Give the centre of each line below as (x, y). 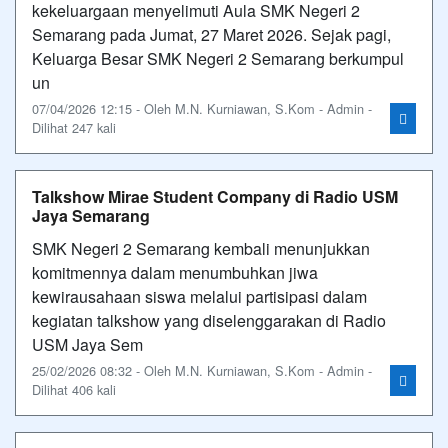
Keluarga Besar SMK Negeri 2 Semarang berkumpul (218, 58)
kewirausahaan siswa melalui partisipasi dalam (199, 296)
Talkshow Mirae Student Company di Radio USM (215, 196)
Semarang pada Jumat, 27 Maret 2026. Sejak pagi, (211, 34)
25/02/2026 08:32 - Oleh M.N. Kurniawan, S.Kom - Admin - (202, 370)
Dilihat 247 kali (74, 127)
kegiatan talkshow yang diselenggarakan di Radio (209, 320)
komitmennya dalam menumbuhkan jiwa (175, 272)
